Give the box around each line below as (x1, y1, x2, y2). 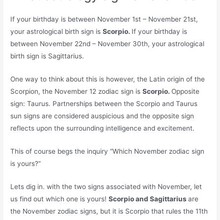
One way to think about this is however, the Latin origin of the (10, 75, 205, 83)
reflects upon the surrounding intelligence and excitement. (10, 124, 195, 132)
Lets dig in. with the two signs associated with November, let (10, 182, 202, 191)
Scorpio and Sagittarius (109, 194, 189, 203)
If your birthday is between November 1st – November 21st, (10, 15, 198, 24)
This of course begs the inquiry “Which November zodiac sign (10, 147, 205, 155)
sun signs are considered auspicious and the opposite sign (10, 111, 194, 120)
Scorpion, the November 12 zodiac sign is (10, 87, 143, 95)
